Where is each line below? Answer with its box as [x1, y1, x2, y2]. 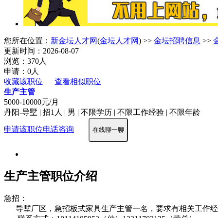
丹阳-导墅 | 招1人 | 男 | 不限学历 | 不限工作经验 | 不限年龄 [4, 108, 200, 116]
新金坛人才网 [51, 36, 97, 45]
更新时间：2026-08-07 [4, 46, 79, 55]
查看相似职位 [54, 77, 101, 86]
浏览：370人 [4, 56, 47, 65]
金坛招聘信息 [154, 36, 200, 45]
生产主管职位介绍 [4, 169, 97, 182]
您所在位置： [4, 36, 51, 45]
